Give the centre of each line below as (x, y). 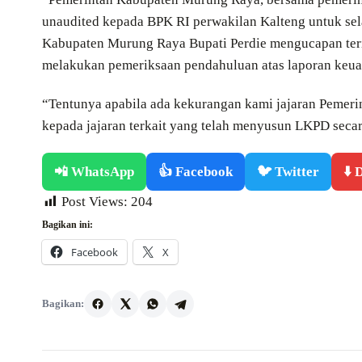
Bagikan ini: (67, 225)
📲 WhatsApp (94, 172)
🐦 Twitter (288, 172)
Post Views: (95, 202)
